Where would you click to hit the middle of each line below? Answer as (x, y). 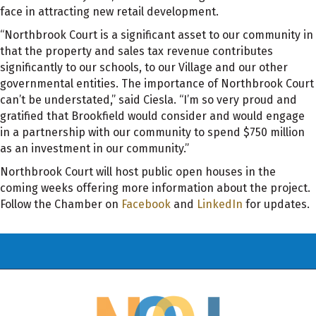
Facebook (146, 204)
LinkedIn (220, 204)
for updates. (276, 204)
